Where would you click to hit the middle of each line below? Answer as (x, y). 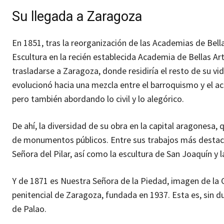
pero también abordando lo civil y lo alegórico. (98, 99)
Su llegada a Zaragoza (77, 17)
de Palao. (29, 209)
